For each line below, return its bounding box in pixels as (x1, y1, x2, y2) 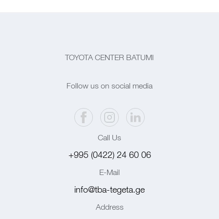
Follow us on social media (66, 81, 153, 90)
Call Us (98, 133, 121, 142)
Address (95, 202, 124, 211)
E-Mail (99, 168, 120, 176)
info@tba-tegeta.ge (74, 184, 145, 195)
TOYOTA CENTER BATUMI (65, 53, 154, 62)
